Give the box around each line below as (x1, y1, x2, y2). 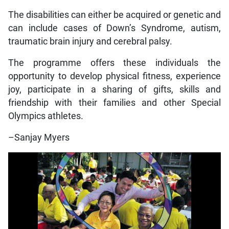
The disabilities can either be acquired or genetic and (8, 9, 221, 20)
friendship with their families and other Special (8, 97, 221, 108)
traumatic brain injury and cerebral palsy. (8, 36, 172, 47)
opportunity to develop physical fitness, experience (8, 71, 221, 81)
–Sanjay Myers (8, 132, 70, 143)
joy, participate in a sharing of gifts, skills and (8, 84, 221, 95)
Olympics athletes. (8, 110, 83, 121)
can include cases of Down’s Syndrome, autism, (8, 22, 221, 33)
